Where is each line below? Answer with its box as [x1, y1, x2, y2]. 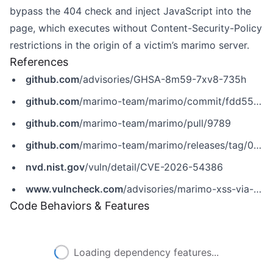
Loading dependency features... [74, 246, 219, 258]
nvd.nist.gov [26, 161, 85, 173]
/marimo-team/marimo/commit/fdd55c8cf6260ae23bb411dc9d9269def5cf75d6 [79, 95, 253, 107]
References [10, 55, 68, 68]
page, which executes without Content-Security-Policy [10, 22, 262, 34]
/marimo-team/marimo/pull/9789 [79, 117, 231, 129]
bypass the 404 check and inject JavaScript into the [10, 5, 251, 17]
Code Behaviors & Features [10, 199, 149, 212]
